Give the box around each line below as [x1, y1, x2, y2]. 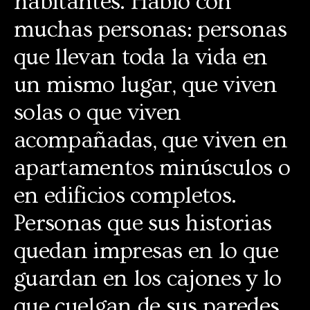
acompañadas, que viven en [14, 127, 288, 154]
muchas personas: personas [14, 16, 287, 43]
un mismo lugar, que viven [14, 71, 277, 98]
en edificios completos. [14, 182, 237, 209]
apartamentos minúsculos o [14, 154, 291, 181]
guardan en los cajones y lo [14, 265, 282, 292]
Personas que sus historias [14, 210, 272, 237]
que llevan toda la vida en [14, 44, 268, 71]
